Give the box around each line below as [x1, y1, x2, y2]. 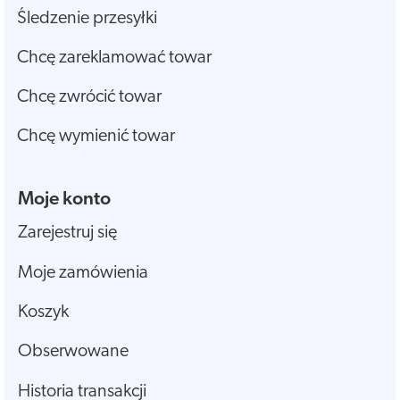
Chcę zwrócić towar [17, 88, 162, 107]
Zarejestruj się [18, 224, 117, 243]
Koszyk [18, 304, 69, 322]
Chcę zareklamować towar [17, 49, 212, 68]
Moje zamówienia [18, 263, 148, 282]
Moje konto [18, 190, 111, 210]
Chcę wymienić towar [17, 128, 175, 146]
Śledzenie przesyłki [17, 10, 157, 29]
